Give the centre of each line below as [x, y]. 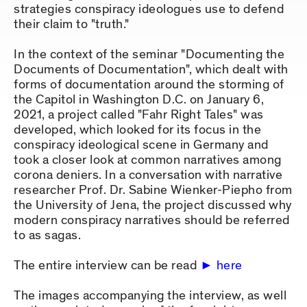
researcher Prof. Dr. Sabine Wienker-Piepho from [153, 191]
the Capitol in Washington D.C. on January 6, [139, 100]
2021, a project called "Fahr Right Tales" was [139, 115]
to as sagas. [47, 236]
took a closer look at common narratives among [148, 160]
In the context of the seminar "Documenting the [149, 55]
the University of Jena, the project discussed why [153, 206]
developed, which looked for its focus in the [137, 130]
